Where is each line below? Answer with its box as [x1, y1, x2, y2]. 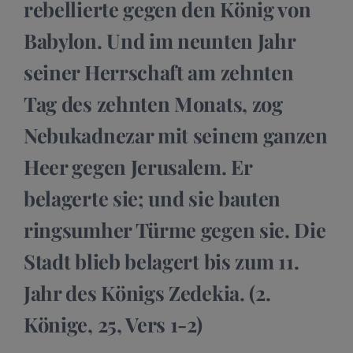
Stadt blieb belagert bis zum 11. [24, 247, 299, 274]
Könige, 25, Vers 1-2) [24, 310, 203, 337]
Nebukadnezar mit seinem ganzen [24, 121, 328, 148]
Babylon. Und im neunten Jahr [24, 27, 295, 54]
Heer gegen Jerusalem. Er [24, 153, 252, 180]
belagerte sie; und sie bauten [24, 184, 281, 211]
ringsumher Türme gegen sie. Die [24, 216, 326, 243]
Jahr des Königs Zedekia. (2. [24, 279, 271, 306]
